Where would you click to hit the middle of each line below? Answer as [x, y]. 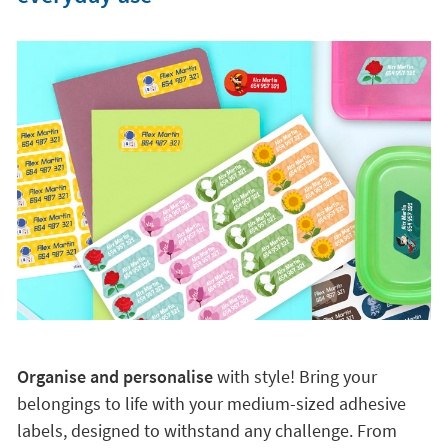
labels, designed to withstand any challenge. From [206, 430]
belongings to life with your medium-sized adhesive [211, 403]
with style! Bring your [294, 376]
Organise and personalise [114, 376]
